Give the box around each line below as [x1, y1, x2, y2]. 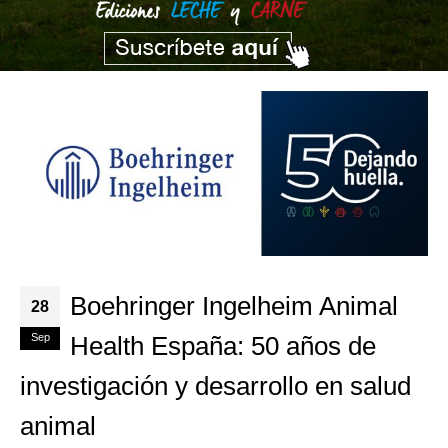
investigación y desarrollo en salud [20, 370, 411, 401]
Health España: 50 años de [70, 330, 376, 361]
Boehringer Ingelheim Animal [70, 290, 398, 321]
